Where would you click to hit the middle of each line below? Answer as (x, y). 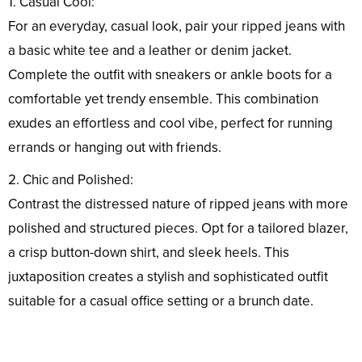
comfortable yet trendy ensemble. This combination (163, 99)
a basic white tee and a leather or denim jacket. (150, 51)
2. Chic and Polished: (71, 180)
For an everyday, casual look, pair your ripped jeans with (177, 27)
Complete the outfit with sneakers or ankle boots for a (170, 75)
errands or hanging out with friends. (115, 148)
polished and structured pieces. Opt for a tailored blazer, (178, 229)
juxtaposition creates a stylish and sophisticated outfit (168, 277)
